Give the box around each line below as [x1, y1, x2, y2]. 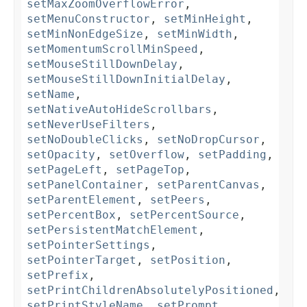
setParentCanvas [157, 178, 260, 192]
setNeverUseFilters [27, 118, 150, 132]
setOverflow [109, 148, 184, 162]
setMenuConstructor [27, 12, 150, 26]
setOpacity [27, 148, 95, 162]
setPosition [150, 254, 225, 267]
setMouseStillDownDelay [27, 58, 177, 71]
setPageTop [116, 163, 184, 177]
